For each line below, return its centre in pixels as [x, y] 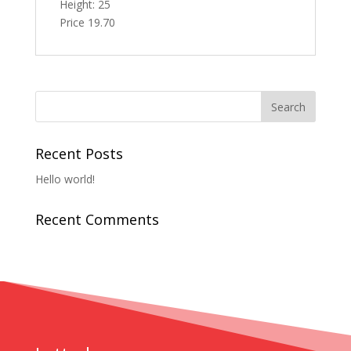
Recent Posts [79, 154]
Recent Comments [97, 220]
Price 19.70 [87, 23]
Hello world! [65, 179]
